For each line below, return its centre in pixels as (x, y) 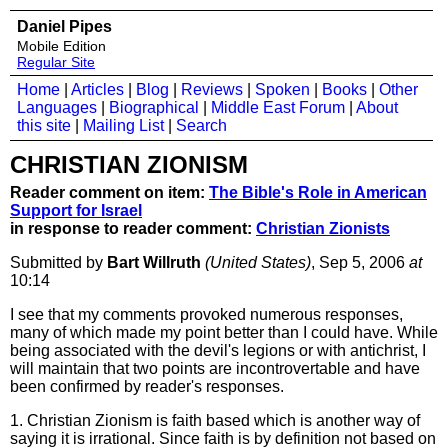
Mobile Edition (61, 46)
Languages (57, 107)
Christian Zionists (323, 228)
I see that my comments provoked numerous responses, (206, 314)
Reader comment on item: (109, 192)
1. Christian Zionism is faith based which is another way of (215, 420)
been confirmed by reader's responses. (147, 386)
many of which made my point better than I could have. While (224, 332)
